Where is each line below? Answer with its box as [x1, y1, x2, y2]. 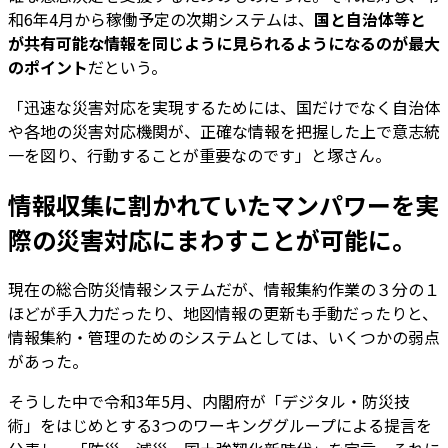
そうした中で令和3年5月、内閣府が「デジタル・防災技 [8, 388, 410, 413]
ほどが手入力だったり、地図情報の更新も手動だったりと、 [8, 300, 438, 325]
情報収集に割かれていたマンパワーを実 [8, 186, 439, 222]
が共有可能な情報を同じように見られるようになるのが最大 [8, 30, 440, 55]
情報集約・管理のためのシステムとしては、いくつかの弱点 [8, 324, 440, 349]
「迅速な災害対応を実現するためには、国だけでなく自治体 [8, 94, 440, 119]
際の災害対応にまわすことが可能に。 [8, 221, 416, 257]
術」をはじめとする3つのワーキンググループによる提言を [8, 412, 432, 437]
